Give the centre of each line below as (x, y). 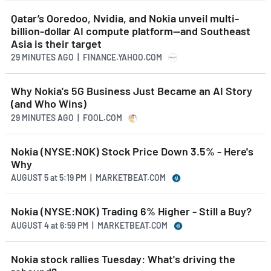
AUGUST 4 (31, 225)
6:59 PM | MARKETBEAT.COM (113, 225)
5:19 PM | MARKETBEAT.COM (112, 178)
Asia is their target (56, 43)
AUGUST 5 (31, 178)
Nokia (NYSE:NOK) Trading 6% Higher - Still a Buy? (131, 211)
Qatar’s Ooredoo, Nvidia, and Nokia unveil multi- (125, 18)
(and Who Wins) (49, 104)
